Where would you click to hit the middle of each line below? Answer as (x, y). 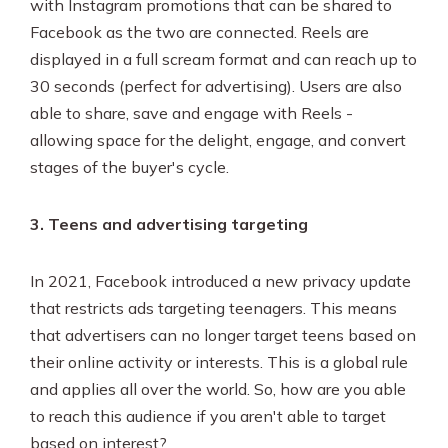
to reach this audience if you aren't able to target (208, 416)
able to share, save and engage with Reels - (191, 113)
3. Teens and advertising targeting (169, 224)
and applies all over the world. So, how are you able (218, 389)
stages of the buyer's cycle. (131, 167)
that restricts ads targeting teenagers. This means (213, 308)
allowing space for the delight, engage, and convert (218, 140)
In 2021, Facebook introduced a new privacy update (220, 281)
